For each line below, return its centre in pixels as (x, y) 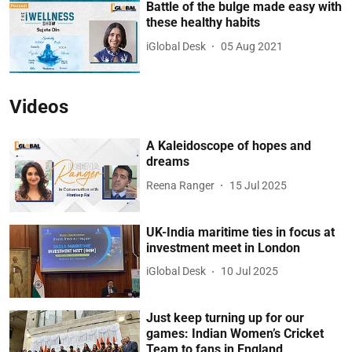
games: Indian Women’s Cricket (235, 334)
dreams (168, 161)
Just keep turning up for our (225, 318)
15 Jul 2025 (258, 185)
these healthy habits (203, 23)
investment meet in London (224, 247)
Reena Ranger (181, 185)
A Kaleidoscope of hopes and (229, 146)
